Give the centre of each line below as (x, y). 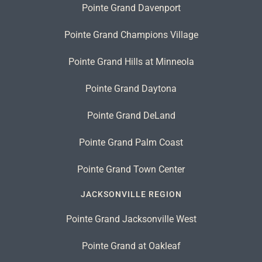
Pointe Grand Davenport (131, 8)
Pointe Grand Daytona (131, 88)
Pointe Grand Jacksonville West (131, 219)
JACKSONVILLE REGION (131, 194)
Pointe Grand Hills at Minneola (131, 61)
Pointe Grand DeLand (131, 115)
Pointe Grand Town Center (131, 169)
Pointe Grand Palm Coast (131, 142)
